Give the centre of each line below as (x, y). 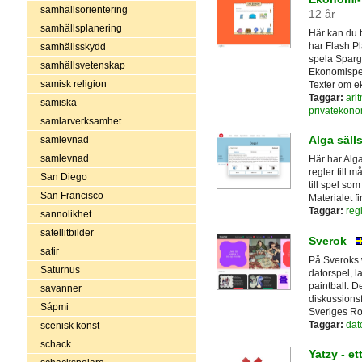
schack (55, 344)
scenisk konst (69, 325)
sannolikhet (65, 214)
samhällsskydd (73, 46)
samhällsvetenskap (82, 65)
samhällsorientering (84, 9)
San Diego (63, 177)
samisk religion (73, 84)
